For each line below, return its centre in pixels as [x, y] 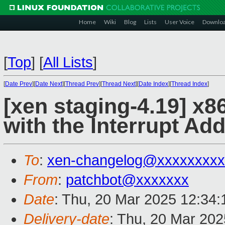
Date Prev [19, 84]
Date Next [49, 84]
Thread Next [119, 84]
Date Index [153, 84]
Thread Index [189, 84]
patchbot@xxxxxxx [127, 180]
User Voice [180, 22]
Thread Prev [82, 84]
